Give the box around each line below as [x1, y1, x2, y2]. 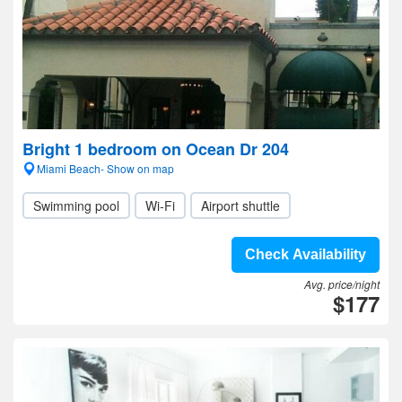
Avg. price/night [304, 276, 380, 292]
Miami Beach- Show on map [37, 161, 174, 176]
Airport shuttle [201, 197, 280, 214]
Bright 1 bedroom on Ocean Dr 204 [22, 137, 289, 161]
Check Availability [245, 247, 366, 262]
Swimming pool [33, 197, 119, 214]
